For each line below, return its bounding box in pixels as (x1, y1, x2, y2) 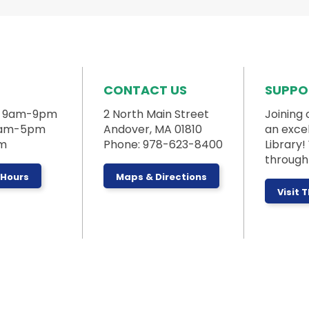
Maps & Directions (115, 170, 207, 184)
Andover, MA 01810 (103, 121, 202, 138)
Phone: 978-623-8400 (103, 137, 223, 153)
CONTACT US (103, 81, 187, 99)
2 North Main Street (103, 106, 209, 123)
